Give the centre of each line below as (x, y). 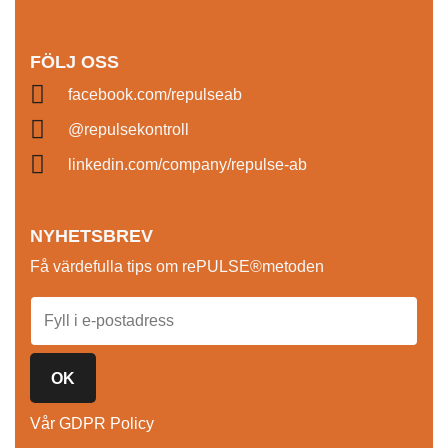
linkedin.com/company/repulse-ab (188, 164)
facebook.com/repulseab (155, 94)
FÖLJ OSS (74, 62)
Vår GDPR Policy (92, 423)
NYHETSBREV (91, 236)
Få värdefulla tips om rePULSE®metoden (177, 266)
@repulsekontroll (129, 129)
